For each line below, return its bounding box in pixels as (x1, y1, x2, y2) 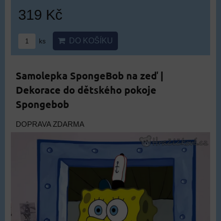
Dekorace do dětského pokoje (16, 83, 156, 97)
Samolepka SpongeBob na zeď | (16, 69, 163, 82)
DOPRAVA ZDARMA (16, 120, 84, 129)
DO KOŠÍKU (65, 37, 113, 45)
